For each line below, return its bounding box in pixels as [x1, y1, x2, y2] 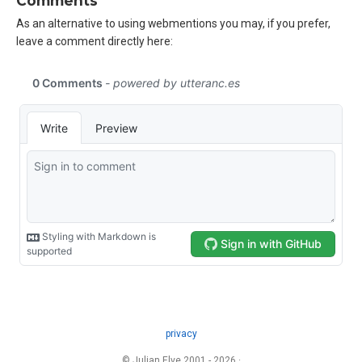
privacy [165, 328, 197, 340]
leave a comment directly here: [16, 35, 173, 48]
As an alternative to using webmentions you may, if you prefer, [16, 17, 330, 31]
